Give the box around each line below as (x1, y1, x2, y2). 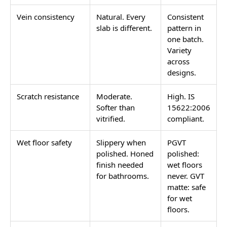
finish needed (96, 160, 143, 170)
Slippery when (96, 137, 146, 148)
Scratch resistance (17, 91, 79, 102)
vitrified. (96, 113, 125, 124)
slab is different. (96, 23, 152, 33)
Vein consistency (17, 12, 74, 22)
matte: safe (167, 182, 206, 193)
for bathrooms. (96, 171, 149, 181)
